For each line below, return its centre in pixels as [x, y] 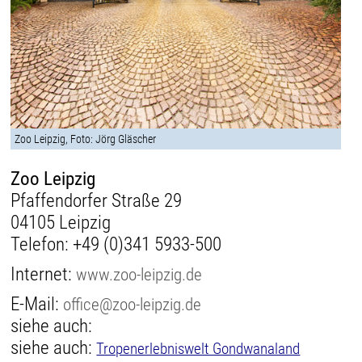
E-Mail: [37, 305]
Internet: [44, 275]
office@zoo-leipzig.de [133, 305]
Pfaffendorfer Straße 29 [97, 201]
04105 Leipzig [61, 223]
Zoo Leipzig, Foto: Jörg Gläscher [86, 139]
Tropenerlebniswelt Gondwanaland [198, 349]
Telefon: [42, 245]
